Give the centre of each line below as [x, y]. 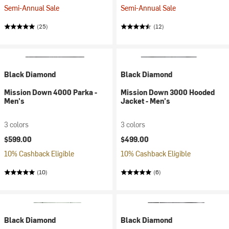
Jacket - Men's [145, 101]
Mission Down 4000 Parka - [51, 92]
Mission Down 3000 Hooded [168, 92]
